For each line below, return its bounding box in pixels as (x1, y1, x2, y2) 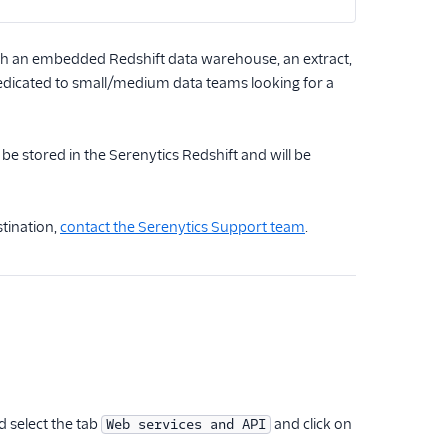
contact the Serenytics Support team (60, 218, 305, 236)
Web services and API (106, 416, 266, 433)
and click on (271, 415, 352, 433)
